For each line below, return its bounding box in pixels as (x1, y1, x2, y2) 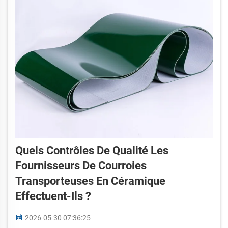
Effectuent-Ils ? (15, 189, 91, 203)
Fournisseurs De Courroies (15, 159, 147, 172)
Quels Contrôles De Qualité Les (15, 144, 168, 157)
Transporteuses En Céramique (15, 174, 165, 187)
